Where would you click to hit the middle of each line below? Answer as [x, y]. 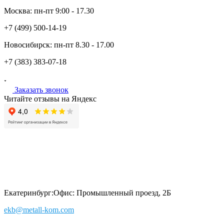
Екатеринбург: [29, 192]
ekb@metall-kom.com [39, 209]
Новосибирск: [29, 44]
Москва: [19, 10]
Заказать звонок [41, 89]
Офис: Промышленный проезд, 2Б [112, 192]
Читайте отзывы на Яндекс [50, 98]
